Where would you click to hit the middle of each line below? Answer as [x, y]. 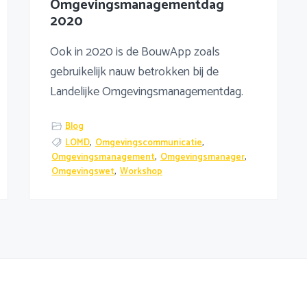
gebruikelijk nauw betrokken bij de [134, 72]
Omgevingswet [83, 171]
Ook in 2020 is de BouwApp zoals [135, 52]
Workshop [142, 171]
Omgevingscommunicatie [149, 143]
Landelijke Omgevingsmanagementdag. [146, 92]
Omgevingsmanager [203, 157]
